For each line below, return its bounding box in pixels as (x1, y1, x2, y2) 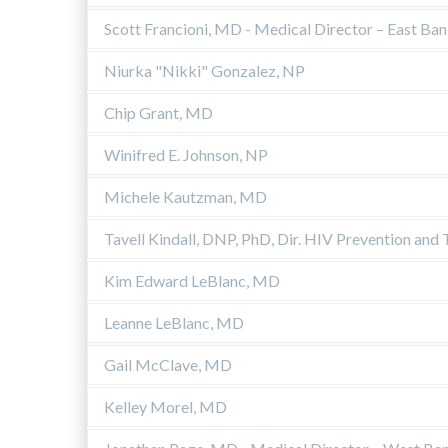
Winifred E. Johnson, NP (104, 144, 268, 164)
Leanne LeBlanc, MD (104, 312, 244, 332)
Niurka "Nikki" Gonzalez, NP (104, 60, 305, 80)
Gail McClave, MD (104, 354, 232, 374)
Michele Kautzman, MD (104, 186, 267, 206)
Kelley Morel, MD (104, 396, 227, 416)
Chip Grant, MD (104, 102, 213, 122)
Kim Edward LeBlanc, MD (104, 270, 280, 290)
